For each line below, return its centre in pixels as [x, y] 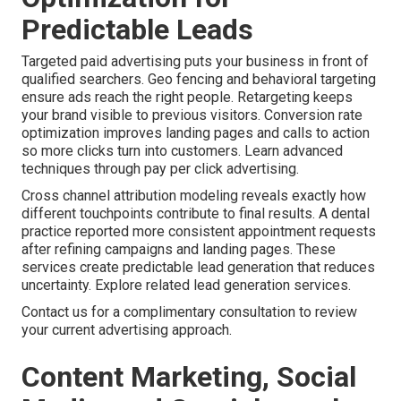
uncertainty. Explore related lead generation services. [186, 286]
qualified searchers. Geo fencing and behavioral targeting [199, 80]
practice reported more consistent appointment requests [199, 232]
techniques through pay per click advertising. [160, 169]
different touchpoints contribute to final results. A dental [196, 214]
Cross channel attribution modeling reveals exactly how [194, 196]
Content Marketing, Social [189, 377]
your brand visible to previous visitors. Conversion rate [192, 115]
